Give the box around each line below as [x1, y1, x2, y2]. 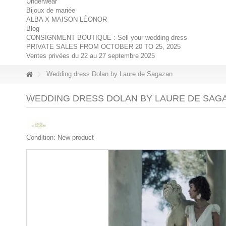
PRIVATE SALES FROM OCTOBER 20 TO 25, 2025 [26, 43, 181, 50]
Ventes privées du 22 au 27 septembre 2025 [26, 52, 155, 60]
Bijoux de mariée [26, 7, 75, 14]
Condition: [26, 134, 55, 141]
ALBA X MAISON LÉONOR [26, 16, 107, 23]
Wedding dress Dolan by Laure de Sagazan [44, 70, 173, 78]
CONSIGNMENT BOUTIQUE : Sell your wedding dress [26, 34, 187, 41]
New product [58, 134, 94, 141]
